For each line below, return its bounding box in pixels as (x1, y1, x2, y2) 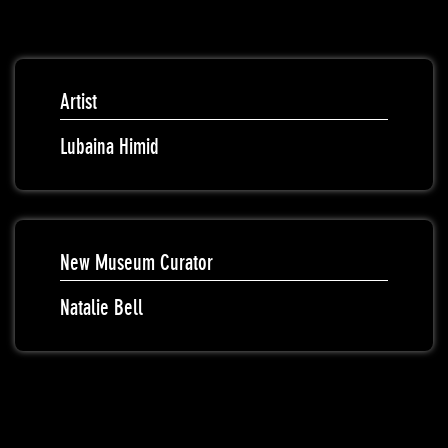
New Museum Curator (60, 250, 213, 276)
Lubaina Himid (60, 134, 159, 160)
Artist (60, 89, 97, 115)
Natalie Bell (60, 295, 143, 321)
